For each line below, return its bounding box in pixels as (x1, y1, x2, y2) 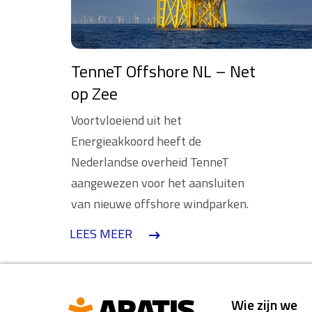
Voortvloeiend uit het (70, 110, 182, 130)
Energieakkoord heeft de (70, 131, 201, 150)
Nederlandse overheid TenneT (70, 152, 229, 171)
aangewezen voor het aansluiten (70, 173, 244, 192)
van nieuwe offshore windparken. (70, 194, 249, 213)
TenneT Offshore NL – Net (70, 58, 256, 84)
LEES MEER (69, 224, 132, 243)
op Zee (70, 80, 118, 106)
